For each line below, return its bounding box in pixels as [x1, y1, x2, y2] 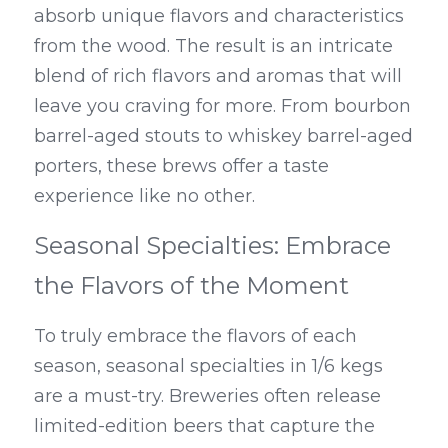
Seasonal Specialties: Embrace [34, 231, 391, 261]
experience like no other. [34, 185, 255, 208]
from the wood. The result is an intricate [34, 35, 393, 58]
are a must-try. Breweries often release [34, 385, 381, 408]
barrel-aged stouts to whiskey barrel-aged [34, 125, 413, 148]
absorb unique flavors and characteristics [34, 5, 404, 28]
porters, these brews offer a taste [34, 155, 329, 178]
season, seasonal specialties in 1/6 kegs [34, 355, 383, 378]
